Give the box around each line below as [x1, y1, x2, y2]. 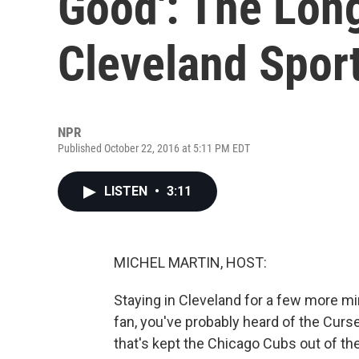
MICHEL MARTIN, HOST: [114, 254, 267, 271]
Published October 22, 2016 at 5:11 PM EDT [58, 142, 250, 155]
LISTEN [104, 184, 151, 199]
